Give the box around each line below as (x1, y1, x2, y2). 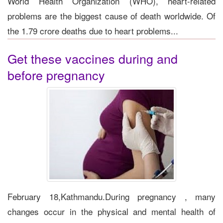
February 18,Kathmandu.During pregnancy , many (7, 190, 216, 203)
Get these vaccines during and (7, 49, 178, 67)
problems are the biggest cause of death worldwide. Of (7, 9, 216, 22)
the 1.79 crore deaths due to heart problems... (7, 24, 178, 37)
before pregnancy (7, 65, 105, 84)
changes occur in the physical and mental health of (7, 205, 216, 218)
